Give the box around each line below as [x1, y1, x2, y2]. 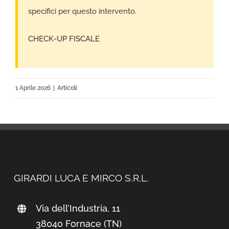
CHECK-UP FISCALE [28, 34, 100, 43]
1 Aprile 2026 [15, 84, 51, 91]
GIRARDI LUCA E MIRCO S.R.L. [13, 172, 149, 184]
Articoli [57, 84, 77, 91]
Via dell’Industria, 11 [36, 202, 121, 214]
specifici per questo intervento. [28, 6, 136, 16]
